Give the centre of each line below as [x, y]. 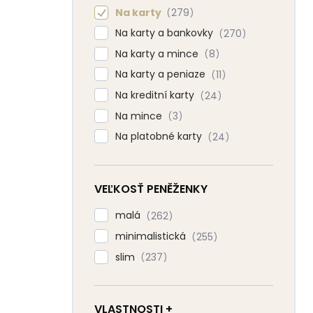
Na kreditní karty [156, 95]
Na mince [140, 116]
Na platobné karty [160, 137]
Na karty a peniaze [162, 74]
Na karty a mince [158, 53]
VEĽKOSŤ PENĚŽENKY [151, 189]
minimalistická [152, 236]
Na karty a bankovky [166, 33]
